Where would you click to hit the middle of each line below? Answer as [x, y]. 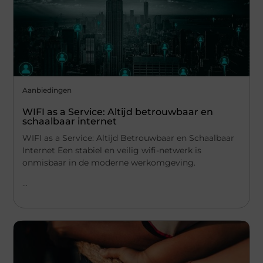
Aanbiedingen [47, 90]
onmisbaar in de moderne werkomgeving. [109, 162]
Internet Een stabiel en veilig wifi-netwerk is [112, 150]
